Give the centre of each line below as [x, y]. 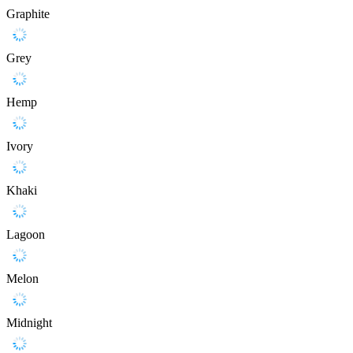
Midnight [29, 323]
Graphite [28, 14]
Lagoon [26, 235]
